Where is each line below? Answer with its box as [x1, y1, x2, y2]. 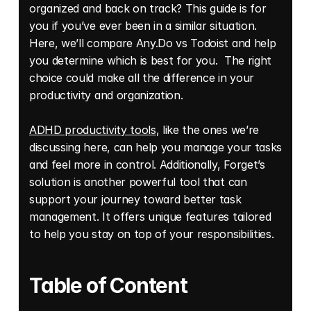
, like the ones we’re [155, 123, 259, 137]
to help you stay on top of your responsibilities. [29, 227, 274, 241]
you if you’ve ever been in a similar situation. [29, 19, 257, 33]
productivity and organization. [29, 88, 187, 102]
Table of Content [29, 273, 187, 298]
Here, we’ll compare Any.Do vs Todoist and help [29, 36, 276, 50]
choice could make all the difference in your [29, 71, 254, 85]
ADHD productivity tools [29, 123, 156, 137]
